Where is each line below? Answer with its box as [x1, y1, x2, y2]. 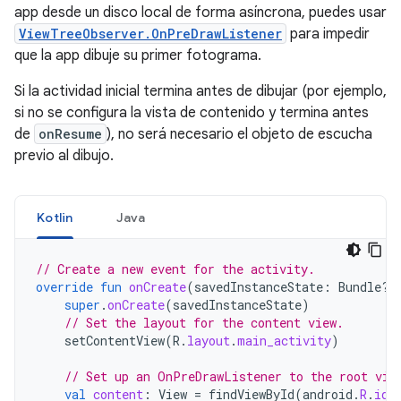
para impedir [286, 24, 370, 43]
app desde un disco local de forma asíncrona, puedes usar [14, 3, 387, 21]
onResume [38, 124, 102, 142]
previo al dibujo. [14, 146, 114, 165]
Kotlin [37, 209, 73, 226]
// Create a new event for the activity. [36, 260, 315, 277]
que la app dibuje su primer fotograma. [14, 46, 261, 64]
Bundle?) [338, 277, 397, 295]
